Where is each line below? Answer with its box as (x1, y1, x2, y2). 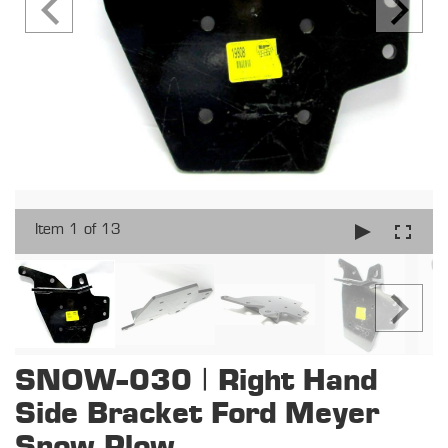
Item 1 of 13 (35, 222, 121, 237)
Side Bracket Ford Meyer (15, 399, 379, 429)
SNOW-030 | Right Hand (15, 366, 377, 396)
